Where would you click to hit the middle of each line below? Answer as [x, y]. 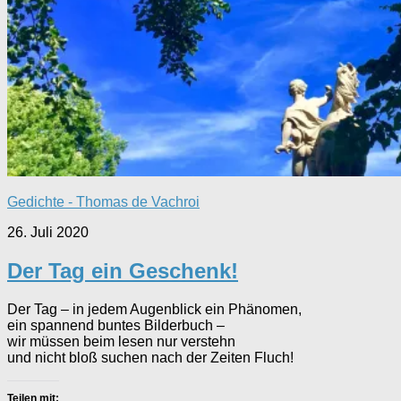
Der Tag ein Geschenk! [123, 270]
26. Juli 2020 [48, 232]
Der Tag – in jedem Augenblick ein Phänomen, [154, 309]
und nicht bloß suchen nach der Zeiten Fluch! [150, 357]
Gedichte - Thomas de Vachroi [103, 201]
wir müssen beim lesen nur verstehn [121, 341]
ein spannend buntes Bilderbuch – [116, 325]
